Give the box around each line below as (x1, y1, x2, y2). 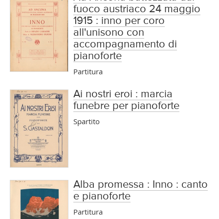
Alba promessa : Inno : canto (73, 179, 208, 191)
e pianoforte (73, 191, 131, 202)
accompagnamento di (73, 39, 177, 50)
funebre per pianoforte (73, 101, 179, 112)
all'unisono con (73, 27, 144, 39)
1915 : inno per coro (73, 16, 165, 27)
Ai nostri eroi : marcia (73, 89, 173, 100)
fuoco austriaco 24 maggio (73, 4, 200, 15)
